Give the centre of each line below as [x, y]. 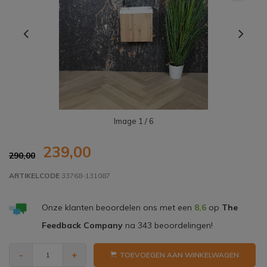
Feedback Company [82, 226]
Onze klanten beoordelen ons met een [118, 208]
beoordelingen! [182, 226]
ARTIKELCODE [34, 176]
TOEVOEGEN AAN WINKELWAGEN [179, 255]
